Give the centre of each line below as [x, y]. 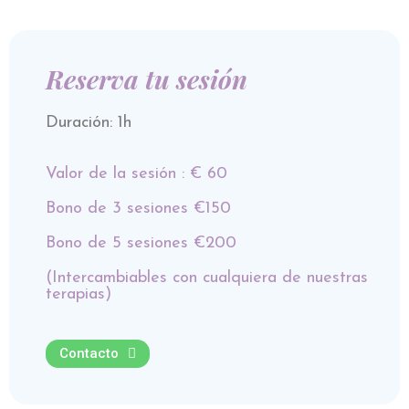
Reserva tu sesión [147, 79]
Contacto [89, 354]
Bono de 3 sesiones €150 [138, 209]
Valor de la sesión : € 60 [136, 174]
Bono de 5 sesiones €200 [141, 244]
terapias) [79, 295]
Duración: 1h [89, 122]
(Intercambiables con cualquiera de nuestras [207, 278]
